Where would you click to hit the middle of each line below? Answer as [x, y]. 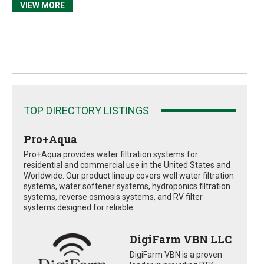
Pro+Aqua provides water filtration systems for [111, 154]
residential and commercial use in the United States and [127, 165]
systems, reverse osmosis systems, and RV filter [113, 197]
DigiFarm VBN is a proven [176, 254]
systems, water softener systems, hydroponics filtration [127, 186]
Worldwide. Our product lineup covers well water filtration [129, 175]
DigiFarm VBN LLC [180, 239]
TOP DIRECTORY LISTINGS [86, 110]
